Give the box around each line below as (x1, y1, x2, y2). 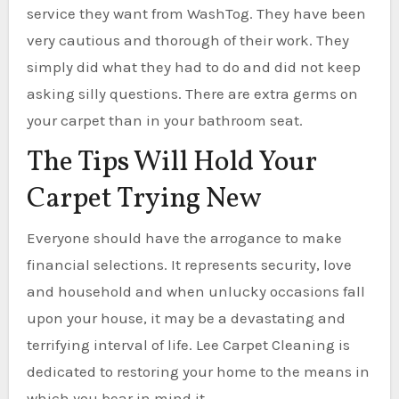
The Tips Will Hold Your (26, 143, 317, 183)
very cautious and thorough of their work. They (26, 31, 349, 50)
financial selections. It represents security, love (26, 255, 352, 273)
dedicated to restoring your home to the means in (26, 362, 370, 380)
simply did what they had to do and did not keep (26, 58, 361, 77)
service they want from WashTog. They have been (26, 4, 366, 23)
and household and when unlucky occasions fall (26, 281, 365, 300)
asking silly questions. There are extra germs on (26, 85, 358, 103)
